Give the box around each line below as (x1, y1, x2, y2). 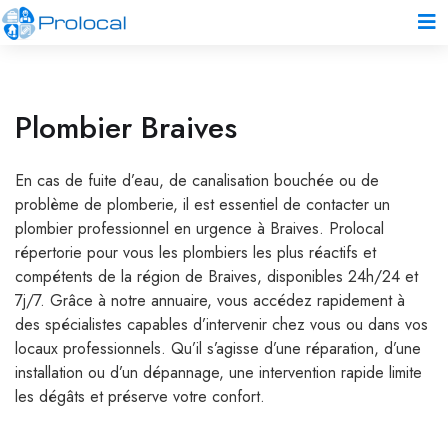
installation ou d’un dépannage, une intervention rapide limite (15, 361, 422, 384)
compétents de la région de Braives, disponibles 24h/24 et (15, 265, 418, 288)
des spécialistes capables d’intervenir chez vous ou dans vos (15, 313, 428, 336)
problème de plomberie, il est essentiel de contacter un (15, 193, 390, 216)
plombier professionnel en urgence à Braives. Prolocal (15, 217, 384, 240)
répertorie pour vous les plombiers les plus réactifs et (15, 241, 376, 264)
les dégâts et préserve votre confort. (15, 385, 265, 408)
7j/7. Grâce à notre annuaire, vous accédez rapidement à (15, 289, 405, 312)
